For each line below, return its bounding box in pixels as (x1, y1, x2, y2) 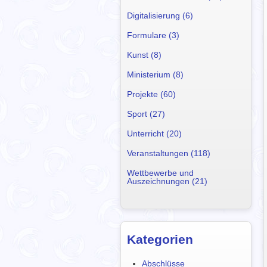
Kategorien (127, 232, 193, 246)
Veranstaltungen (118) (127, 148, 210, 158)
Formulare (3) (127, 30, 179, 40)
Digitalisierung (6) (127, 11, 193, 20)
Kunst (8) (127, 50, 162, 60)
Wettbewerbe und (127, 168, 194, 178)
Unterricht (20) (127, 129, 182, 138)
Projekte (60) (127, 89, 176, 99)
